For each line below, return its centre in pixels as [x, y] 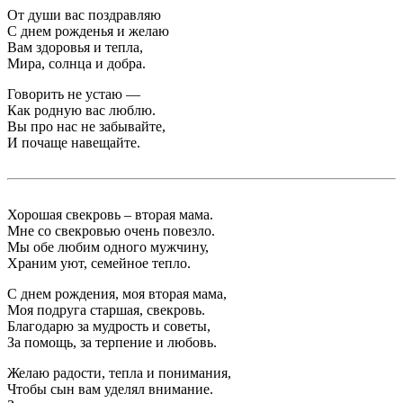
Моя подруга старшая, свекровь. [106, 310]
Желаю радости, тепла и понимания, [119, 373]
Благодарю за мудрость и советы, [109, 327]
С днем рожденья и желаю [88, 31]
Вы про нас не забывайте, [86, 127]
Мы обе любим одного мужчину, [108, 247]
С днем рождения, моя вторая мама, [117, 294]
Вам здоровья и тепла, [75, 48]
